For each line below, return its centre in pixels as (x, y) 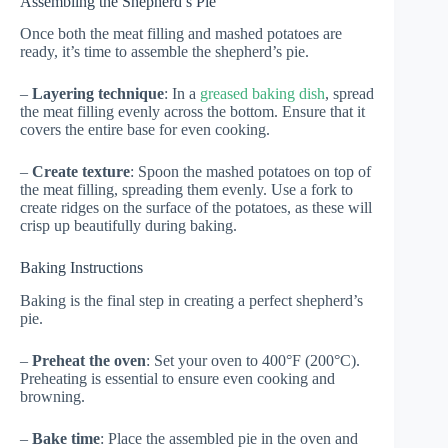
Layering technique (98, 94)
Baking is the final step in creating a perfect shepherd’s (191, 301)
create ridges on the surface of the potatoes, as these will (196, 208)
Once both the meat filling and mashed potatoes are (181, 34)
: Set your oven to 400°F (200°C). (253, 361)
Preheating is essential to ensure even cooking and (177, 379)
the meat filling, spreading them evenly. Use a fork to (186, 190)
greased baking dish (262, 94)
